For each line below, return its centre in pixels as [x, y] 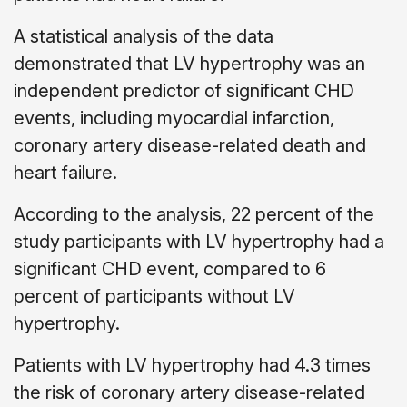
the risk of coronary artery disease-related [189, 392]
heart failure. [65, 173]
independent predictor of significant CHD [184, 91]
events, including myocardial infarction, [174, 118]
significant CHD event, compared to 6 [170, 269]
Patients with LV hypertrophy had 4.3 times [192, 365]
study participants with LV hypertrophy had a [199, 242]
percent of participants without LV [154, 296]
